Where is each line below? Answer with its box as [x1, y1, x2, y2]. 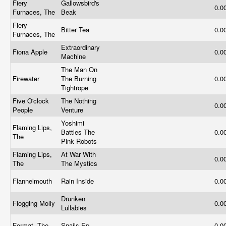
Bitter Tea [61, 25, 91, 34]
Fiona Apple [13, 47, 49, 56]
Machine [61, 51, 88, 61]
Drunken [61, 194, 85, 203]
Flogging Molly [13, 198, 57, 208]
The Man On [61, 65, 97, 74]
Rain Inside [61, 176, 96, 186]
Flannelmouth [13, 176, 54, 186]
